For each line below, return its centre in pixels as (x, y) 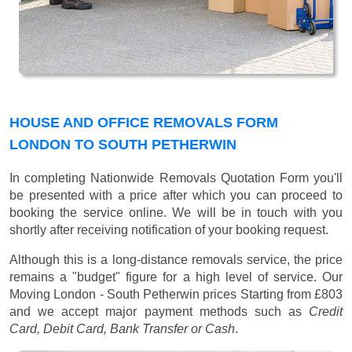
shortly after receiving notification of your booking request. (169, 230)
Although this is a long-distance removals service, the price (176, 260)
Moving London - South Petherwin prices (125, 295)
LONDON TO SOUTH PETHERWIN (123, 145)
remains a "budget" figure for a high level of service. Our (176, 277)
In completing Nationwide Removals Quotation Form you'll (176, 178)
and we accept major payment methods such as (159, 312)
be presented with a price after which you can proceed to (176, 196)
